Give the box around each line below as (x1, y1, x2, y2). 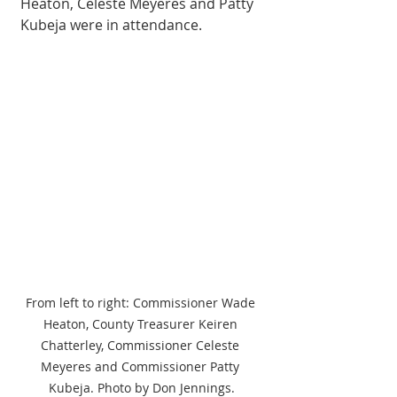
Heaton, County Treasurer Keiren (43, 315, 241, 332)
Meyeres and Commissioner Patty (41, 358, 243, 375)
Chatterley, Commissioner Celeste (41, 337, 243, 354)
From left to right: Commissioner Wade (25, 294, 259, 311)
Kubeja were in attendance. (20, 15, 206, 35)
